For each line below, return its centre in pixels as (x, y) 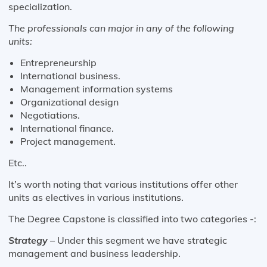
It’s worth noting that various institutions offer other (123, 184)
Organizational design (71, 102)
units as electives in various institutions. (97, 197)
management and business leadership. (94, 253)
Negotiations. (51, 115)
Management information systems (98, 89)
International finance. (67, 128)
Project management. (69, 141)
